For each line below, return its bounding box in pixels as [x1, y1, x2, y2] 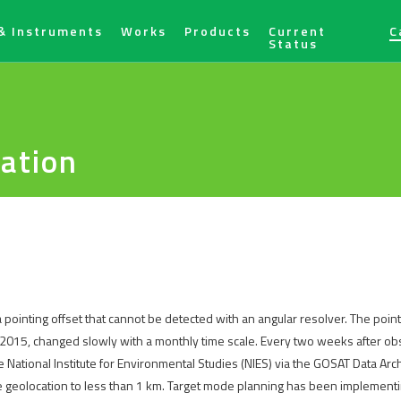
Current [269, 21, 326, 40]
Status [269, 34, 318, 53]
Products [184, 21, 251, 40]
